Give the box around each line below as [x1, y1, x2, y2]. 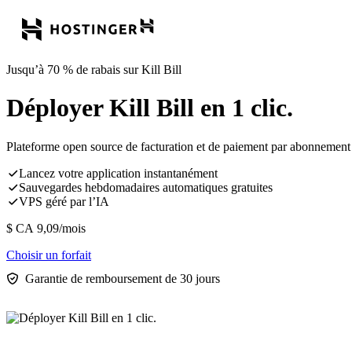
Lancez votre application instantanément [19, 166, 218, 180]
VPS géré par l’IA [19, 194, 109, 208]
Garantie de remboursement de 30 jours [25, 271, 220, 285]
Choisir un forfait [6, 247, 91, 262]
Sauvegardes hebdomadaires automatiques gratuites [19, 180, 273, 194]
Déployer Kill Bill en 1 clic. [6, 93, 293, 123]
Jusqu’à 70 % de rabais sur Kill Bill [6, 63, 181, 76]
